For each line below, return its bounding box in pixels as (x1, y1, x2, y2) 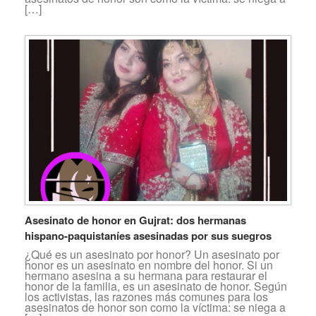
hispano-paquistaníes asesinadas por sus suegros (25, 227, 272, 243)
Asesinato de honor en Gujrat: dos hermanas (25, 212, 246, 228)
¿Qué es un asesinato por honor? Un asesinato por (25, 245, 279, 262)
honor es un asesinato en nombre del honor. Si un (25, 256, 273, 273)
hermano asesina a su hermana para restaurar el (25, 267, 267, 284)
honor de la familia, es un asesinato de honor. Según (25, 277, 287, 294)
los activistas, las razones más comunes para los (25, 288, 268, 305)
